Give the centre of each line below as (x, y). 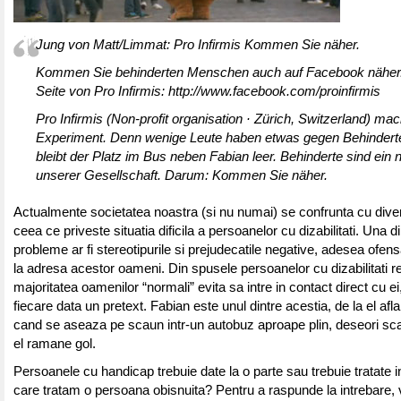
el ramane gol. (55, 344)
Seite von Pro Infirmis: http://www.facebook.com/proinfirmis (208, 91)
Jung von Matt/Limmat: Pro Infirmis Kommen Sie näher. (198, 45)
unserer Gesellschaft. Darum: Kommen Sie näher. (182, 175)
